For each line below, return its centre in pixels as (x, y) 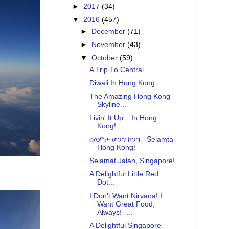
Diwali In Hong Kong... (125, 83)
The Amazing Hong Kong (130, 96)
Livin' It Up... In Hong (123, 118)
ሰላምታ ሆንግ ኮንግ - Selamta (131, 140)
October (106, 58)
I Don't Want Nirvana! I (125, 196)
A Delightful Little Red (124, 174)
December (110, 31)
